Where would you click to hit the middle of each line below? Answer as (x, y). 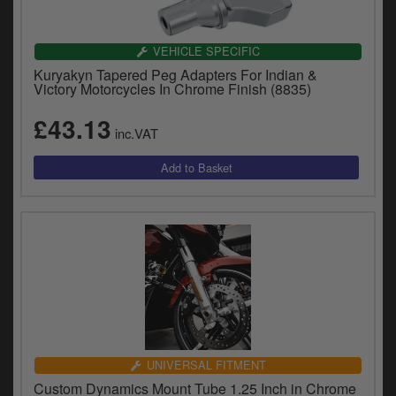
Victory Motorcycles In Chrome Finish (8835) (172, 89)
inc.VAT (135, 133)
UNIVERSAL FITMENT (206, 365)
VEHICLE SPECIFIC (206, 51)
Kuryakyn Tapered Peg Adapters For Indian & (175, 75)
